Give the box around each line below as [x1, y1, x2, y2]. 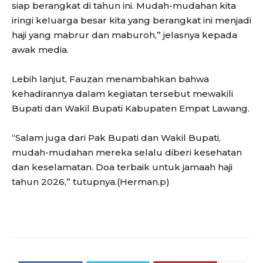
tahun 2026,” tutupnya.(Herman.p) [12, 176, 170, 188]
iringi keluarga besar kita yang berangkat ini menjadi [12, 15, 251, 26]
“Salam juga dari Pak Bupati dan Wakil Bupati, [12, 132, 221, 144]
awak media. [12, 44, 69, 56]
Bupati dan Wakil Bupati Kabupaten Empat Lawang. [12, 103, 249, 114]
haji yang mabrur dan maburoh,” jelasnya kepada [12, 29, 237, 41]
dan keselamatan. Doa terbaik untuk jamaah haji [12, 161, 232, 173]
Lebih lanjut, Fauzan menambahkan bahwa [12, 73, 209, 85]
